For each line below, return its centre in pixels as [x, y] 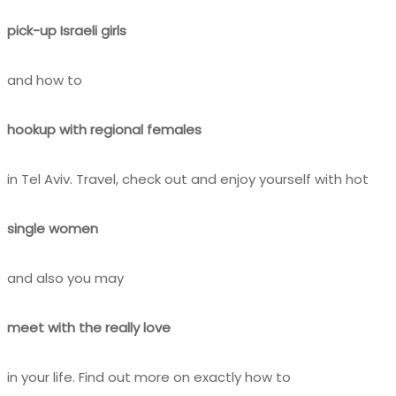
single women [53, 228]
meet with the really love [89, 327]
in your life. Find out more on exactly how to [149, 377]
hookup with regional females [104, 129]
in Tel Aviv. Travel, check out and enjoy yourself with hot [188, 179]
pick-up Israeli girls [67, 30]
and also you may [65, 278]
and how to [45, 80]
